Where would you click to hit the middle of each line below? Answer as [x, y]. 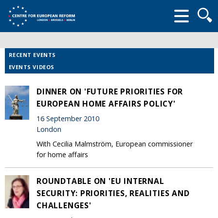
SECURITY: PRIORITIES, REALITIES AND [113, 193]
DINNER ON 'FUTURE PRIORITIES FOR [110, 91]
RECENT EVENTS [32, 54]
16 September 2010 [68, 119]
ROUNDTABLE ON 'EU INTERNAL [100, 181]
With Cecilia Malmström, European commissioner [115, 144]
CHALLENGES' [64, 205]
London [49, 129]
